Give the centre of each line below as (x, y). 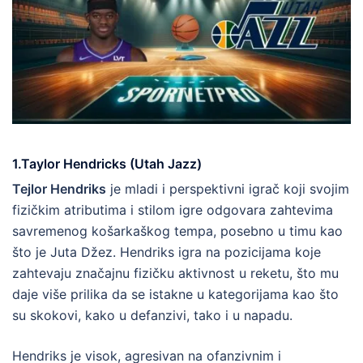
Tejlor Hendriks (59, 188)
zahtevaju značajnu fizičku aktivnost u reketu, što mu (175, 273)
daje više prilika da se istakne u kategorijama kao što (175, 294)
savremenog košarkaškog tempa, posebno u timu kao (177, 231)
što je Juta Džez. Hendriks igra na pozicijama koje (167, 252)
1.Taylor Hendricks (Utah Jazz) (107, 163)
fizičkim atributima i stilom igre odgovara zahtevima (173, 209)
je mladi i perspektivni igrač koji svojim (228, 188)
